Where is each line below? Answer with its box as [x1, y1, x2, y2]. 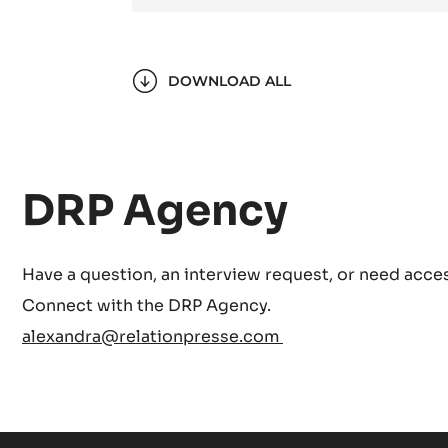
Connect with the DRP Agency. [22, 295, 271, 316]
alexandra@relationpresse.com [22, 326, 283, 347]
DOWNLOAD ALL [168, 72, 291, 90]
